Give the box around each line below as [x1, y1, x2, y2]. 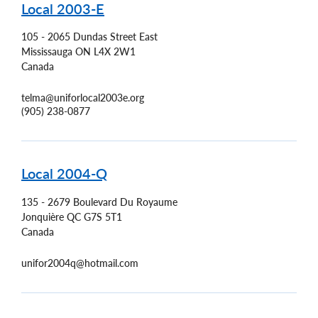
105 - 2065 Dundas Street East [21, 31, 158, 43]
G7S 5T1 [84, 210, 122, 223]
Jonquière [21, 210, 64, 223]
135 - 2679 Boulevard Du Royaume [21, 195, 177, 208]
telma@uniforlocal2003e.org [21, 92, 144, 104]
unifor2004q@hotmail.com [21, 256, 138, 269]
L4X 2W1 [94, 45, 136, 58]
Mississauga [21, 45, 72, 58]
